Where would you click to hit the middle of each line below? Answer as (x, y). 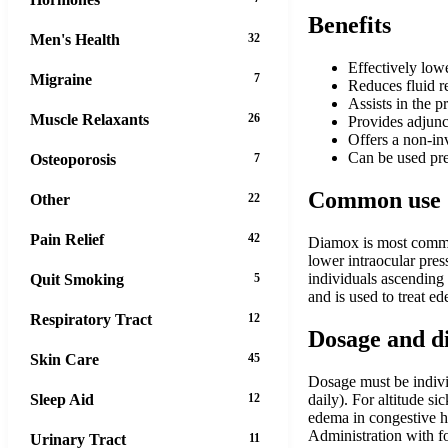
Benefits (349, 25)
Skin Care (64, 359)
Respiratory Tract (91, 319)
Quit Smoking (77, 279)
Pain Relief (67, 239)
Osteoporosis (73, 159)
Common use (374, 200)
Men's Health (75, 39)
